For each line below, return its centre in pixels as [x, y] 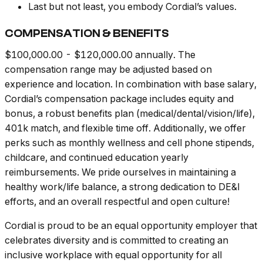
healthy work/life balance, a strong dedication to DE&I [122, 187]
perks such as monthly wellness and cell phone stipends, [129, 143]
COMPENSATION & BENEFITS [87, 34]
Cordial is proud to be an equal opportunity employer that [131, 226]
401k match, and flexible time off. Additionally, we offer [125, 128]
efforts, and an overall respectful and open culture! [117, 202]
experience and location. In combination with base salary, [131, 84]
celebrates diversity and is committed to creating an [117, 240]
